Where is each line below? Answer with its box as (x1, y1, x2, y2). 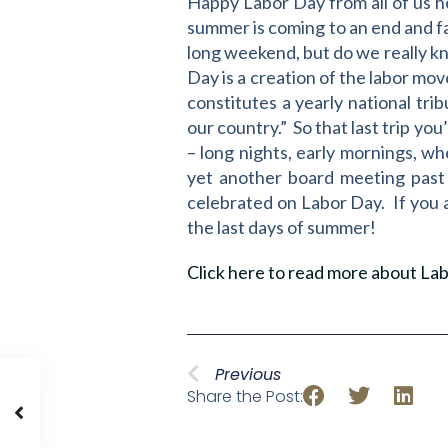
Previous (215, 363, 281, 387)
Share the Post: (187, 385, 303, 409)
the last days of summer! (187, 216, 376, 239)
